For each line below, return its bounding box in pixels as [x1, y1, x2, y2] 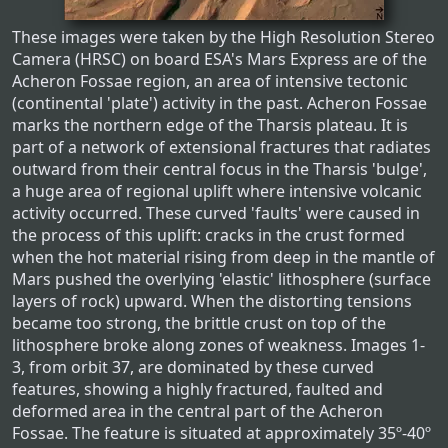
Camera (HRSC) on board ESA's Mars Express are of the [12, 48, 427, 71]
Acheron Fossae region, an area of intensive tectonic [12, 70, 408, 93]
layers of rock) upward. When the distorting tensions [12, 290, 412, 313]
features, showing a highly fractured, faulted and [12, 378, 383, 401]
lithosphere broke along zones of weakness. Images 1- [12, 334, 425, 357]
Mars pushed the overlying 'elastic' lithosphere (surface [12, 268, 431, 291]
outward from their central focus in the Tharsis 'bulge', [12, 158, 427, 181]
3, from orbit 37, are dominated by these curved [12, 356, 374, 379]
